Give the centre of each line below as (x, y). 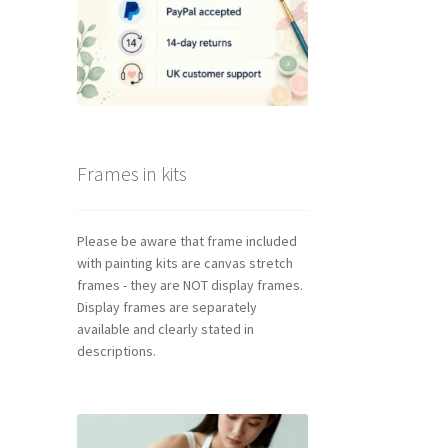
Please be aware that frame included (186, 241)
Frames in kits (131, 173)
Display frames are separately (166, 307)
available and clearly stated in (165, 329)
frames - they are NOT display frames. (189, 285)
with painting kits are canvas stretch (184, 263)
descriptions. (116, 351)
